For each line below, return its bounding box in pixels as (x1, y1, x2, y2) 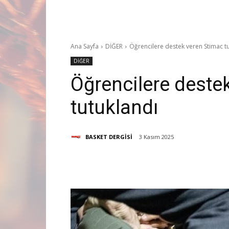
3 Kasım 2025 (139, 133, 174, 141)
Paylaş (95, 159, 114, 168)
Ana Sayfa (71, 42, 99, 51)
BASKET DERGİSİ (85, 132, 132, 141)
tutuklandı (71, 96, 158, 119)
